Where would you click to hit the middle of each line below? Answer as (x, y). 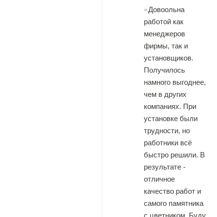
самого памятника (174, 203)
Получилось (164, 70)
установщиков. (169, 58)
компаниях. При (170, 106)
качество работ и (172, 191)
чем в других (165, 94)
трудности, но (167, 131)
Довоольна (166, 9)
